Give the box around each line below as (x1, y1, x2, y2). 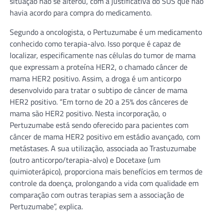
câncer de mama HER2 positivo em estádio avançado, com (10, 130, 200, 142)
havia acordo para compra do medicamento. (10, 6, 152, 18)
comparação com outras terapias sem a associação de (10, 188, 184, 201)
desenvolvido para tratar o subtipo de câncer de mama (10, 84, 187, 96)
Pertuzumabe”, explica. (10, 200, 83, 212)
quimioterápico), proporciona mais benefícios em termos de (10, 165, 202, 177)
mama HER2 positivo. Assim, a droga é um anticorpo (10, 72, 181, 84)
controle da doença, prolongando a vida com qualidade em (10, 177, 199, 189)
